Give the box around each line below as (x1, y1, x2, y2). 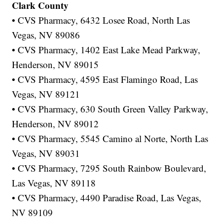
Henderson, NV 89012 (12, 117, 99, 130)
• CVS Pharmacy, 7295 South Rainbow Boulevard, (12, 162, 207, 175)
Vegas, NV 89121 (12, 88, 80, 101)
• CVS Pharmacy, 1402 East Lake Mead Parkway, (12, 43, 201, 56)
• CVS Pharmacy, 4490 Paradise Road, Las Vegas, (12, 191, 202, 204)
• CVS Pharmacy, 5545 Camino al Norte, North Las (12, 132, 209, 145)
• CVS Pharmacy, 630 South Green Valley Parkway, (12, 103, 209, 115)
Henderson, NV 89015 (12, 58, 99, 71)
